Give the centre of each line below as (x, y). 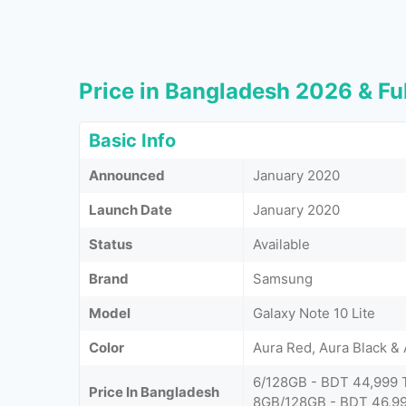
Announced (127, 175)
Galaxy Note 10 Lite (314, 313)
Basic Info (132, 140)
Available (281, 244)
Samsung (283, 278)
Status (111, 244)
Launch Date (130, 209)
